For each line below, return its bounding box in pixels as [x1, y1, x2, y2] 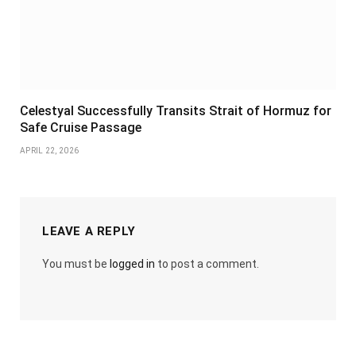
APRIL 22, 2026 [20, 145, 79, 155]
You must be [42, 257, 110, 270]
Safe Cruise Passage [20, 119, 141, 135]
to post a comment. [155, 257, 259, 270]
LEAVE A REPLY [42, 223, 136, 238]
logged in [110, 257, 155, 270]
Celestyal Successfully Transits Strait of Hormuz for [20, 103, 331, 118]
